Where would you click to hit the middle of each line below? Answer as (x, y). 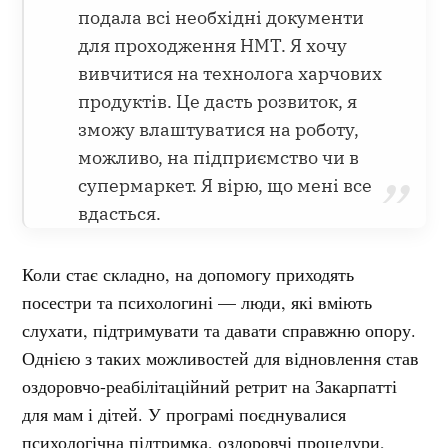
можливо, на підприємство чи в (219, 157)
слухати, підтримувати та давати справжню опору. (219, 329)
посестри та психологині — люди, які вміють (197, 301)
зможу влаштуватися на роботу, (219, 129)
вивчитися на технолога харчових (230, 73)
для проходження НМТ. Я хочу (213, 45)
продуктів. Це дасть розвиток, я (218, 101)
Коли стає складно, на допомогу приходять (188, 273)
